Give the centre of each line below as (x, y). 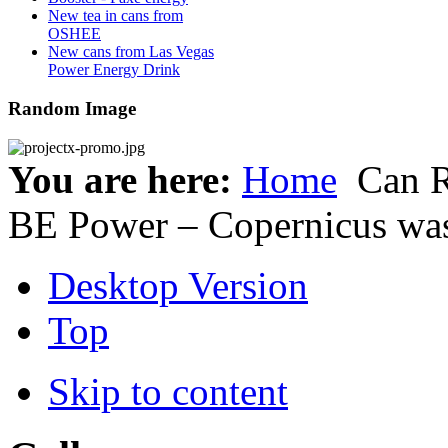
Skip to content (168, 391)
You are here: (125, 179)
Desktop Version (178, 285)
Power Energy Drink (114, 70)
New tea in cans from (115, 16)
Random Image (72, 108)
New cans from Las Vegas (131, 52)
